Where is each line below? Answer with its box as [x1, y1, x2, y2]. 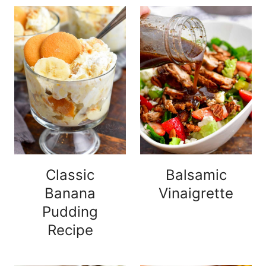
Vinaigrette [159, 185, 233, 202]
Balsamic [165, 166, 227, 184]
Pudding [42, 203, 98, 221]
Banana [45, 185, 96, 202]
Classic [46, 166, 94, 184]
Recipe [47, 221, 93, 239]
